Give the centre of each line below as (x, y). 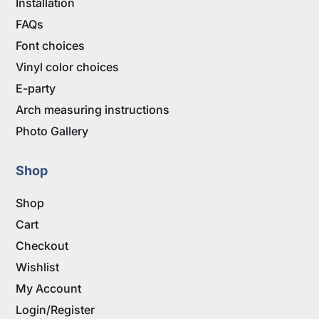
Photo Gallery (52, 131)
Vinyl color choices (68, 67)
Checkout (42, 246)
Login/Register (56, 310)
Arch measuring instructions (93, 110)
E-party (36, 89)
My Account (49, 289)
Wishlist (38, 267)
